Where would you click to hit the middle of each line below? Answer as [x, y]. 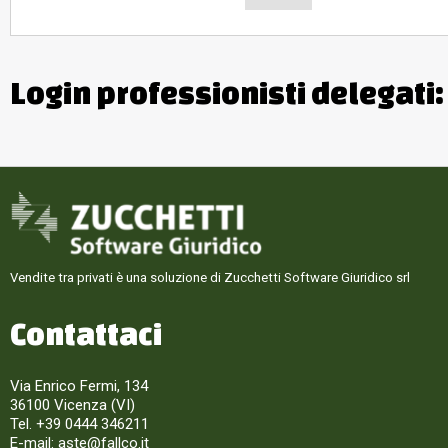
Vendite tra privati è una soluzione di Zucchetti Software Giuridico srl [210, 277]
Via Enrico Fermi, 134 [79, 386]
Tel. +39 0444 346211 [79, 424]
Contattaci [86, 334]
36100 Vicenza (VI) [72, 405]
